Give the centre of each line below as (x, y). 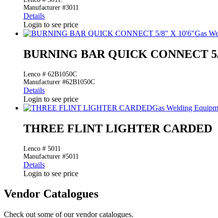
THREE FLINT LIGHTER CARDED (118, 128)
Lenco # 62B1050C (50, 74)
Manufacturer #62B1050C (59, 82)
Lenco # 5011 (42, 148)
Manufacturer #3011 (51, 7)
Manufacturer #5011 (51, 156)
